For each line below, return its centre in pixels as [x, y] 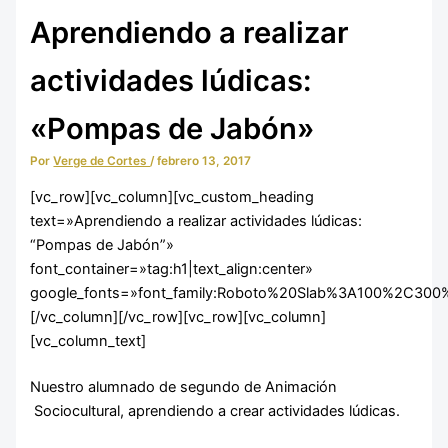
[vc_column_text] [88, 340]
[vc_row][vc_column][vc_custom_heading [172, 196]
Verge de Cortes [102, 161]
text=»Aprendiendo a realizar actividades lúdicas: [196, 220]
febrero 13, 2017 [204, 161]
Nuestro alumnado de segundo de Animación [184, 386]
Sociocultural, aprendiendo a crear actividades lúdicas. [215, 410]
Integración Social [147, 338]
